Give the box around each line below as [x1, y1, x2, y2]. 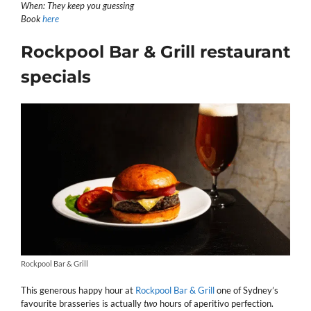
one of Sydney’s [215, 284, 278, 296]
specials [21, 66, 91, 87]
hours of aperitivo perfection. [158, 297, 274, 309]
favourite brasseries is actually [21, 297, 144, 309]
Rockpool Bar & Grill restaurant [21, 41, 290, 62]
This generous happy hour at [21, 284, 135, 296]
